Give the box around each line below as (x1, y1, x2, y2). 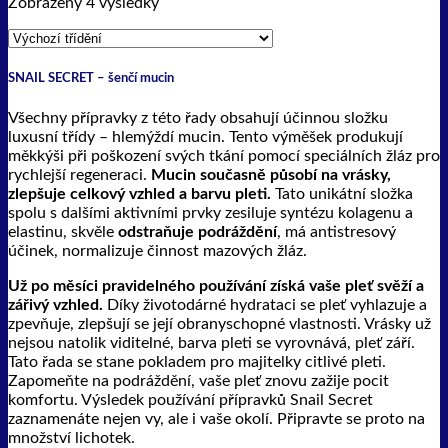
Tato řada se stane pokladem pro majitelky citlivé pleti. (8, 354, 386, 371)
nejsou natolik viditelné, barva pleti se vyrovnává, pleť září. (8, 335, 415, 352)
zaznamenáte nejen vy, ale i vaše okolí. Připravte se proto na (8, 411, 425, 428)
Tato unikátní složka (271, 186, 413, 203)
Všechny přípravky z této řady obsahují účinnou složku (8, 110, 388, 127)
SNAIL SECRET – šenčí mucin (8, 71, 174, 86)
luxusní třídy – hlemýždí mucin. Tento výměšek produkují (8, 129, 403, 146)
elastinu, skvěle (8, 224, 118, 241)
